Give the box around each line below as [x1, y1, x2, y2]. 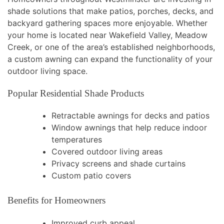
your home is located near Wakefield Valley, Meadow [7, 30, 207, 40]
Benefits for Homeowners [7, 195, 105, 206]
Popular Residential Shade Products [7, 87, 144, 98]
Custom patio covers [51, 170, 131, 181]
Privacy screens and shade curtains [51, 158, 185, 169]
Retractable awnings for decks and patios [51, 110, 209, 121]
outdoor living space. [7, 66, 87, 76]
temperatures [51, 134, 102, 145]
